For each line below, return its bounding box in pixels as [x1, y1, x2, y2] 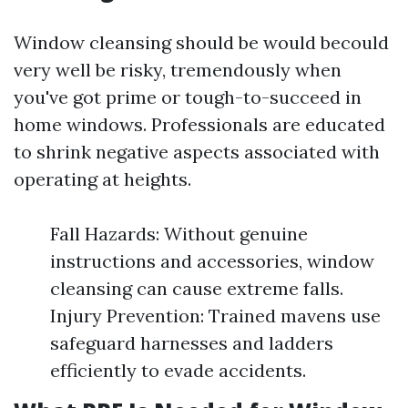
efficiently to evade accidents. [50, 359, 306, 382]
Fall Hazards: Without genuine [50, 222, 308, 245]
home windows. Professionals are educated [14, 113, 385, 136]
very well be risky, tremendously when [14, 58, 342, 81]
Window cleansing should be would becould [14, 31, 389, 54]
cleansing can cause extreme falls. [50, 277, 343, 300]
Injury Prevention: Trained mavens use [50, 304, 381, 327]
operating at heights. [14, 168, 191, 190]
